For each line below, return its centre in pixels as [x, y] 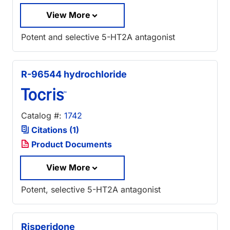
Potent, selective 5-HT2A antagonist [91, 189]
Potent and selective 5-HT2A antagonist [98, 37]
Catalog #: [43, 116]
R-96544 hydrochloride [74, 74]
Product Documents [71, 145]
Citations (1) [54, 130]
